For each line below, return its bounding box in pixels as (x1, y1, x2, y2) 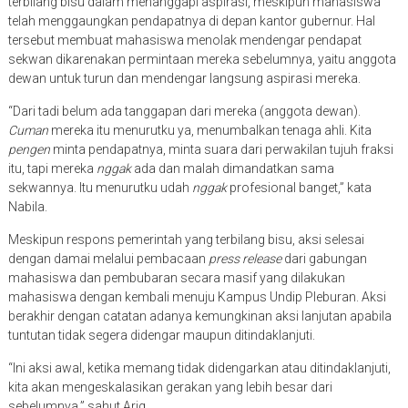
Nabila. (7, 199, 47, 214)
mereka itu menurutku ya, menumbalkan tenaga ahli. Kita (47, 123, 372, 138)
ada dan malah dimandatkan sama (130, 161, 334, 176)
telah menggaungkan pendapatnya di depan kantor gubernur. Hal (7, 14, 375, 28)
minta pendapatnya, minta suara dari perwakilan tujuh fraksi (49, 142, 393, 157)
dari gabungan (280, 251, 367, 266)
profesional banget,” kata (226, 180, 372, 195)
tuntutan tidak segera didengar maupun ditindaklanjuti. (7, 328, 315, 342)
